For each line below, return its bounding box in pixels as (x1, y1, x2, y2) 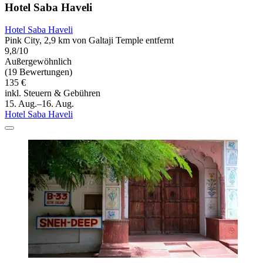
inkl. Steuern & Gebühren (5, 88, 100, 99)
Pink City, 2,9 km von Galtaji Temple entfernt (5, 35, 174, 46)
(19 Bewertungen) (5, 67, 72, 77)
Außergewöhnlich (5, 56, 72, 67)
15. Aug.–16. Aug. (5, 99, 74, 109)
